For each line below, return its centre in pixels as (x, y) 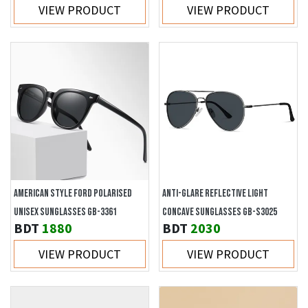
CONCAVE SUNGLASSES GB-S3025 (220, 212)
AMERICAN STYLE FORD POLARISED (73, 194)
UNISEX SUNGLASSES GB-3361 (65, 212)
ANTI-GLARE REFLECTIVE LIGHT (215, 194)
